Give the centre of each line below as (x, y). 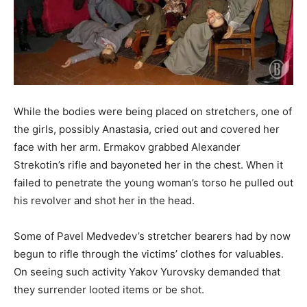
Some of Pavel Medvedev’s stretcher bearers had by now (152, 236)
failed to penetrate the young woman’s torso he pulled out (153, 183)
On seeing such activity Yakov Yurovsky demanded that (147, 272)
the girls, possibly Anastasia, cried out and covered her (147, 130)
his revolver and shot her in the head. (104, 201)
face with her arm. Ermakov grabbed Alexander (127, 147)
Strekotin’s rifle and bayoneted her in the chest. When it (148, 165)
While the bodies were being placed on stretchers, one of (153, 112)
